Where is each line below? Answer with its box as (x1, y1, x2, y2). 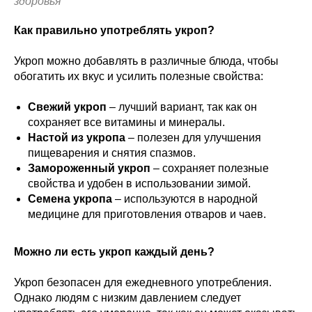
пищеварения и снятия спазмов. (28, 146, 196, 159)
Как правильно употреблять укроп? (14, 24, 214, 36)
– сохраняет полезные (150, 162, 269, 174)
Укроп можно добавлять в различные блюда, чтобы (14, 54, 279, 67)
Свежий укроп (28, 100, 107, 113)
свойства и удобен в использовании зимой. (28, 177, 251, 189)
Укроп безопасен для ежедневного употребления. (14, 276, 272, 288)
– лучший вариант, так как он (107, 100, 257, 113)
